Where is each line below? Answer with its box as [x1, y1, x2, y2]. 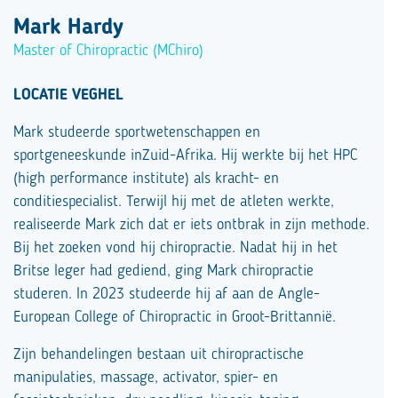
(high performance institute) [13, 171, 194, 187]
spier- [224, 370, 263, 386]
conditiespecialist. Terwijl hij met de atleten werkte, [13, 195, 334, 211]
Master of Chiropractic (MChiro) [13, 44, 203, 60]
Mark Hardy [13, 17, 123, 40]
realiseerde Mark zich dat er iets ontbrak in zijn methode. [13, 218, 370, 234]
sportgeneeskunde [13, 148, 131, 164]
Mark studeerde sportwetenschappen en [13, 125, 260, 141]
